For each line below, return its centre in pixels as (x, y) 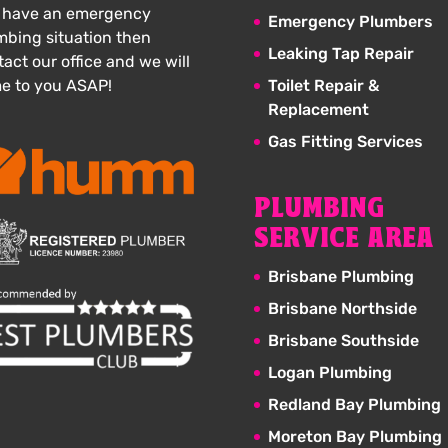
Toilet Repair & (323, 85)
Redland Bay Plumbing (354, 405)
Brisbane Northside (342, 309)
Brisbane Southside (343, 341)
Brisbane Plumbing (340, 277)
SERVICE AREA (343, 240)
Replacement (318, 109)
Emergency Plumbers (350, 21)
